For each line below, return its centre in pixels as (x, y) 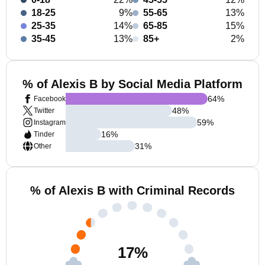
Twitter (44, 111)
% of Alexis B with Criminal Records (132, 190)
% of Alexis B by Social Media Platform (132, 84)
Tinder (44, 134)
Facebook (50, 99)
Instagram (50, 122)
